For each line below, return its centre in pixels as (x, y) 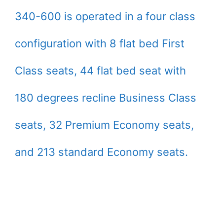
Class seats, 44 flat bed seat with (100, 70)
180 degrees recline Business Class (106, 97)
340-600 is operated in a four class (105, 16)
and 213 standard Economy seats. (101, 152)
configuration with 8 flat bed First (100, 43)
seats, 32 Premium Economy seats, (104, 125)
